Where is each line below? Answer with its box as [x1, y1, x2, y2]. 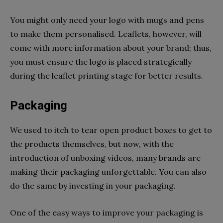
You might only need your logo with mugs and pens [10, 14, 204, 25]
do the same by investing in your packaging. [10, 180, 176, 191]
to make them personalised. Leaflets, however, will [10, 28, 202, 39]
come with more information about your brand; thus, [10, 42, 212, 53]
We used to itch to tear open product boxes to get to [10, 124, 212, 135]
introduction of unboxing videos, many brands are [10, 152, 201, 163]
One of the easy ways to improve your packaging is [10, 207, 203, 218]
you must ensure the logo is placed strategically [10, 56, 192, 67]
